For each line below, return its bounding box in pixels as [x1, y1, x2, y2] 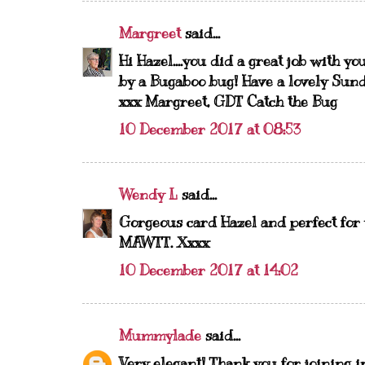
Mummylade [119, 327, 201, 345]
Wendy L [119, 186, 178, 204]
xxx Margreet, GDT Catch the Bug [119, 93, 337, 111]
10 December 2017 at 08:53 [119, 121, 301, 139]
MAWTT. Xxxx [119, 234, 209, 252]
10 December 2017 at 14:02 [119, 262, 298, 279]
